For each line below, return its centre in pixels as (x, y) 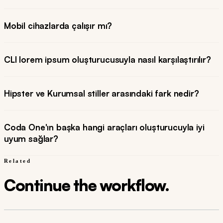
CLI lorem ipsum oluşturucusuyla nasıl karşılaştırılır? (108, 60)
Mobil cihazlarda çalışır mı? (58, 26)
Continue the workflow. (86, 185)
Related (17, 161)
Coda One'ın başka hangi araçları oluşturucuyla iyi (104, 127)
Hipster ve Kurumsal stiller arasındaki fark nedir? (102, 94)
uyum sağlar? (31, 139)
